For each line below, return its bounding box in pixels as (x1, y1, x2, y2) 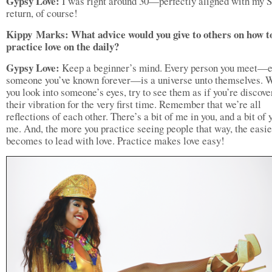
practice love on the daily (6, 39, 114, 54)
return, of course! (6, 6, 78, 20)
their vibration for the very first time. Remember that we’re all (6, 97, 261, 111)
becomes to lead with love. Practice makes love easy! (6, 134, 225, 148)
